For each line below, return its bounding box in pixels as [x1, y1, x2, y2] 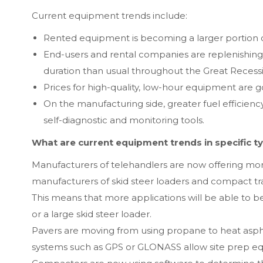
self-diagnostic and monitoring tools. [43, 114, 204, 126]
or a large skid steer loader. [32, 208, 151, 220]
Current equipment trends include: [32, 10, 187, 21]
